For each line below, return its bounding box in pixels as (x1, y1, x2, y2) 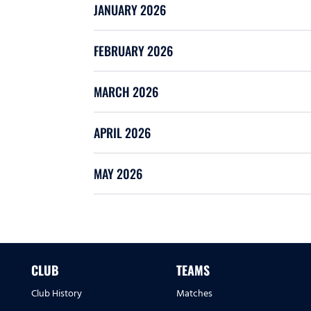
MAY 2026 (94, 165, 142, 183)
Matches (176, 285, 212, 301)
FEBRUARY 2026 (94, 42, 173, 60)
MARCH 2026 (94, 83, 158, 101)
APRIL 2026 (94, 124, 151, 142)
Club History (31, 285, 82, 301)
